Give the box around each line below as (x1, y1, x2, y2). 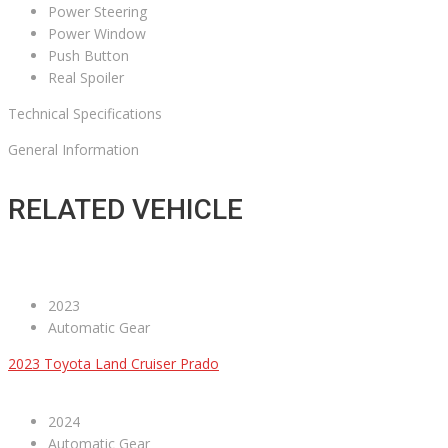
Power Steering (48, 2, 147, 22)
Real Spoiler (48, 68, 124, 88)
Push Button (48, 46, 129, 66)
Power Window (48, 24, 146, 44)
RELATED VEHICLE (8, 193, 243, 227)
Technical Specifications (8, 104, 162, 124)
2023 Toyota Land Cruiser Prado (8, 354, 219, 374)
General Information (8, 140, 139, 160)
